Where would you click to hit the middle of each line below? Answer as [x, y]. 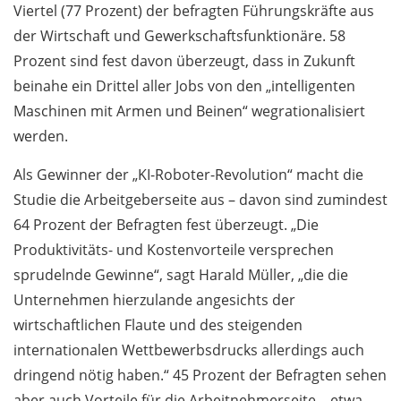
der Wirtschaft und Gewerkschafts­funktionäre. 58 [179, 36]
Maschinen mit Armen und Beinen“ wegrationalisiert [189, 111]
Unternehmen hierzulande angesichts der [154, 300]
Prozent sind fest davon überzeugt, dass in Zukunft [184, 61]
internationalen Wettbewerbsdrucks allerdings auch [189, 350]
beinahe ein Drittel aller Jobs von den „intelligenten [184, 86]
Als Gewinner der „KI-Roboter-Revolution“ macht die [188, 175]
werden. [41, 137]
